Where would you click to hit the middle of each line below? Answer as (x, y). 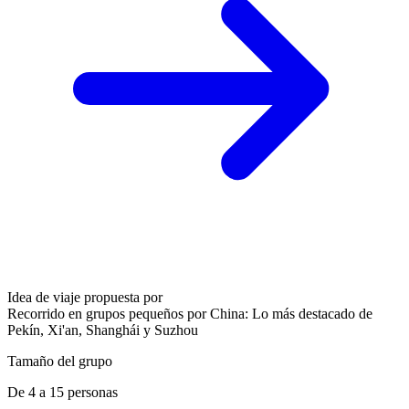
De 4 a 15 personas (63, 392)
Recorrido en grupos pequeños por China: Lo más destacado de (190, 313)
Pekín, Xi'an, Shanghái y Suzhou (103, 330)
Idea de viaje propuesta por (85, 297)
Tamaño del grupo (60, 361)
